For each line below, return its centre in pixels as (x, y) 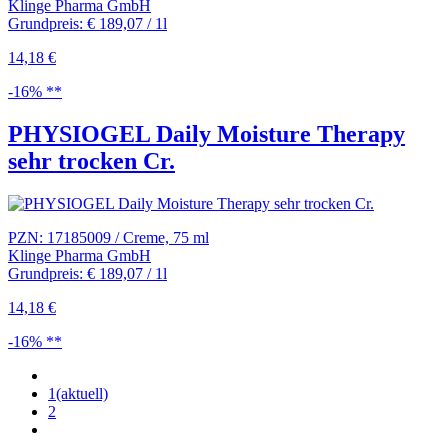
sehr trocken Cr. (91, 161)
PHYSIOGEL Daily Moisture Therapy (206, 134)
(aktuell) (82, 394)
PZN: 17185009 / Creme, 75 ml (108, 238)
